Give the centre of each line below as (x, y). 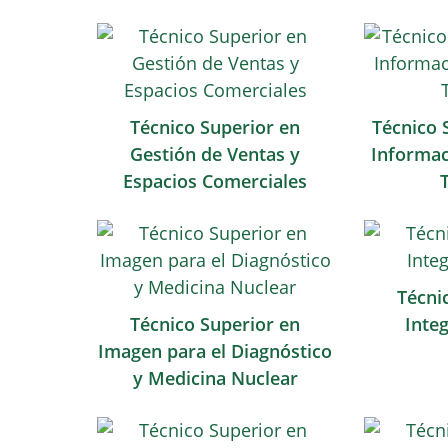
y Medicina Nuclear (215, 378)
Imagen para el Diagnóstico (215, 351)
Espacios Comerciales (215, 181)
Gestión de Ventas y (215, 154)
